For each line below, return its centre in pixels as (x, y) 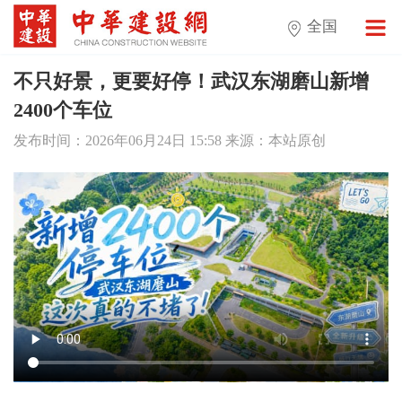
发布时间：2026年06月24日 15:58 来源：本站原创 (169, 140)
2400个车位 (62, 110)
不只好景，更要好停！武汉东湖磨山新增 (191, 81)
